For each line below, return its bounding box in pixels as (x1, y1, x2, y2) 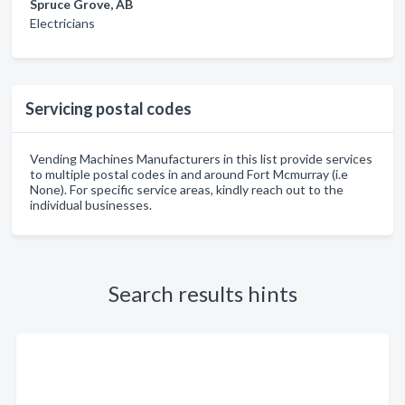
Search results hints (108, 280, 297, 306)
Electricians (30, 15, 95, 31)
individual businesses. (30, 197, 152, 212)
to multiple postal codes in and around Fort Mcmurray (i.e (30, 166, 348, 182)
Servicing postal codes (25, 99, 192, 118)
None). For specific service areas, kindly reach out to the (30, 182, 344, 197)
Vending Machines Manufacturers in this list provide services (30, 151, 372, 166)
